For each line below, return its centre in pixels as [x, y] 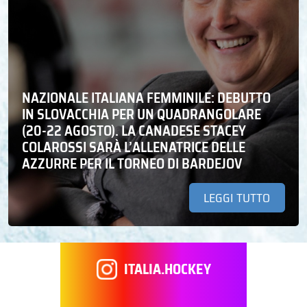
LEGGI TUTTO [237, 198]
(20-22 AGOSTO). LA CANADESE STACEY [134, 131]
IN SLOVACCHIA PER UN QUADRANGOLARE [142, 115]
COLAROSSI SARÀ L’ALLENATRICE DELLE [134, 148]
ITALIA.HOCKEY [167, 269]
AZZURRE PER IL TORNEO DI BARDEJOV [132, 164]
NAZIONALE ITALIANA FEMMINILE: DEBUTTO [146, 98]
